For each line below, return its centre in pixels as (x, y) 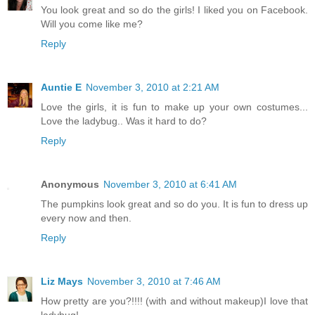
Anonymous (70, 184)
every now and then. (86, 218)
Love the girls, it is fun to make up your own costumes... (174, 107)
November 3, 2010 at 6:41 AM (170, 184)
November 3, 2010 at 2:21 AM (153, 87)
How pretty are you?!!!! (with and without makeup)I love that (174, 301)
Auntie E (61, 87)
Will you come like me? (92, 24)
